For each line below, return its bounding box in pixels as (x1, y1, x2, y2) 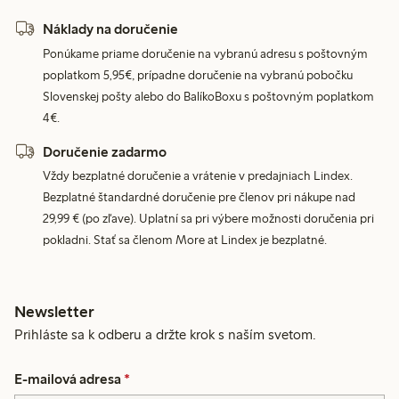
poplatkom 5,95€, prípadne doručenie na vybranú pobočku (43, 67, 354, 83)
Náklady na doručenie (43, 20, 179, 38)
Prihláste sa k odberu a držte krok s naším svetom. (14, 325, 317, 343)
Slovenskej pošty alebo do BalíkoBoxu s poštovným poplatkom (43, 88, 375, 104)
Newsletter (14, 301, 95, 322)
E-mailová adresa (14, 370, 122, 387)
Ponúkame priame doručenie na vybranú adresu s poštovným (43, 45, 369, 61)
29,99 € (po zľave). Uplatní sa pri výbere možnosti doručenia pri (43, 210, 375, 226)
